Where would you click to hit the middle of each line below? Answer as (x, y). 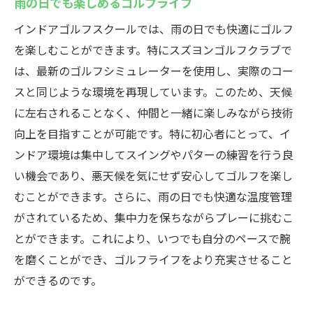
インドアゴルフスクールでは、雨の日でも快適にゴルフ (154, 29)
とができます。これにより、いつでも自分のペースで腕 (152, 238)
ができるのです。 (58, 280)
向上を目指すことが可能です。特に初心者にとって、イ (152, 133)
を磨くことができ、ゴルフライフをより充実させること (153, 259)
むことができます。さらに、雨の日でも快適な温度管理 (153, 196)
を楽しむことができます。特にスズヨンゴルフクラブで (153, 50)
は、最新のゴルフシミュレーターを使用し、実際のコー (154, 71)
